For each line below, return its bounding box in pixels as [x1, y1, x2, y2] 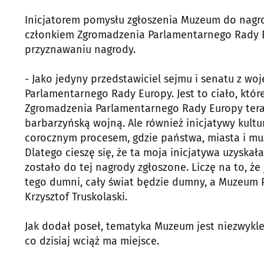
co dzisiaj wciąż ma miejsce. [25, 235, 159, 248]
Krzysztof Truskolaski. [25, 190, 127, 204]
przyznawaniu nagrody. [25, 43, 136, 57]
